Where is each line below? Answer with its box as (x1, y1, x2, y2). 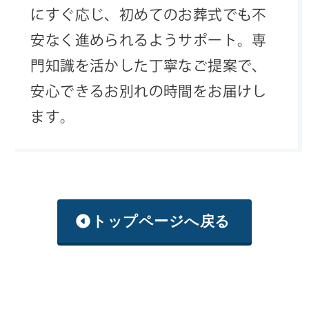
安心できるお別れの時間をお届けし (30, 83, 267, 98)
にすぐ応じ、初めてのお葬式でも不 (30, 7, 267, 21)
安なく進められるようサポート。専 (30, 32, 267, 47)
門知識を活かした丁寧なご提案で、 (30, 58, 267, 72)
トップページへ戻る (92, 212, 230, 229)
